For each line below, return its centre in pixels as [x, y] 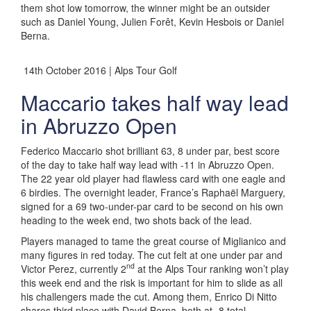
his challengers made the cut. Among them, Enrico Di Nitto [149, 296]
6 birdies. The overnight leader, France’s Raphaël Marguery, [153, 192]
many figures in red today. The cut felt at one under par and [152, 254]
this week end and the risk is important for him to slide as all [152, 282]
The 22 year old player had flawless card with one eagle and [153, 178]
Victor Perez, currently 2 [74, 268]
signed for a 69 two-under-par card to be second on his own [152, 206]
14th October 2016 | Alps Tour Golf [99, 70]
